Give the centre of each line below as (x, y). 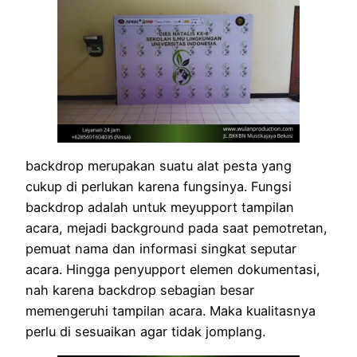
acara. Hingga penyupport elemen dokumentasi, (173, 270)
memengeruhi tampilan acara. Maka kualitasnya (171, 311)
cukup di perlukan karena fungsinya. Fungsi (159, 187)
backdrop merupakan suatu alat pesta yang (159, 166)
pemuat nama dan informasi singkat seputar (161, 249)
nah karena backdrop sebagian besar (140, 290)
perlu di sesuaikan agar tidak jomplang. (145, 332)
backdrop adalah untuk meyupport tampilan (160, 208)
